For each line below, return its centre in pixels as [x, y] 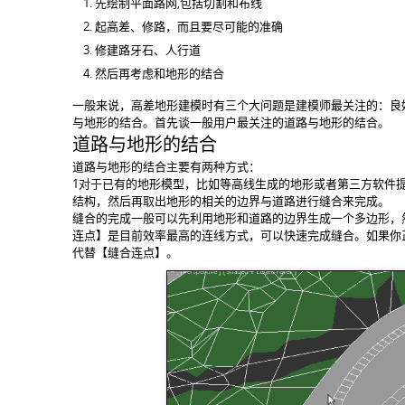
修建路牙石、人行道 [148, 50]
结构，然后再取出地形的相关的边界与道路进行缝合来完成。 [231, 201]
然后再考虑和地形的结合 [160, 73]
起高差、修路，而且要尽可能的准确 [189, 26]
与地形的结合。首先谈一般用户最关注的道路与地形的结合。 [231, 122]
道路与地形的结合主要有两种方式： [166, 166]
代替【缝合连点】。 [125, 252]
